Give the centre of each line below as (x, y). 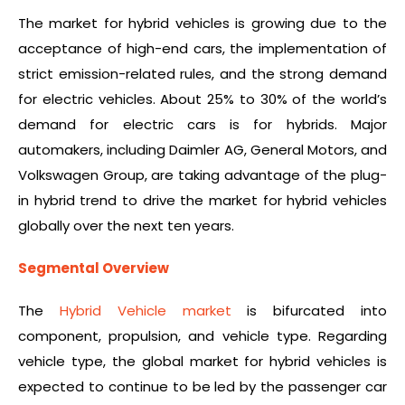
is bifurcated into (309, 310)
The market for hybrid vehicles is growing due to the (202, 24)
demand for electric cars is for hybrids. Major (202, 125)
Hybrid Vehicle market (145, 310)
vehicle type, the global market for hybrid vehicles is (202, 361)
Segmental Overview (94, 268)
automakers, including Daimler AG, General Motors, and (202, 150)
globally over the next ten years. (126, 226)
